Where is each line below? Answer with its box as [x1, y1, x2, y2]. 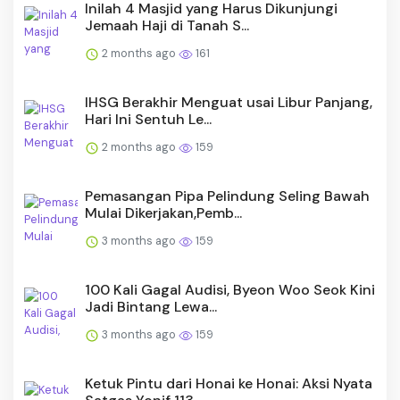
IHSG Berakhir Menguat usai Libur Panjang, [85, 93, 372, 112]
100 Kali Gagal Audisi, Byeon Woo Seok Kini [85, 280, 375, 300]
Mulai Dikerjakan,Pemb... [85, 204, 242, 223]
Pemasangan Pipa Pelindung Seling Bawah [85, 187, 370, 206]
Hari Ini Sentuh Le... [85, 110, 212, 129]
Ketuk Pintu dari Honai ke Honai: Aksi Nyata [85, 374, 372, 394]
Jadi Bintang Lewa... [85, 297, 217, 317]
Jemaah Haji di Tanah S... [85, 16, 249, 36]
